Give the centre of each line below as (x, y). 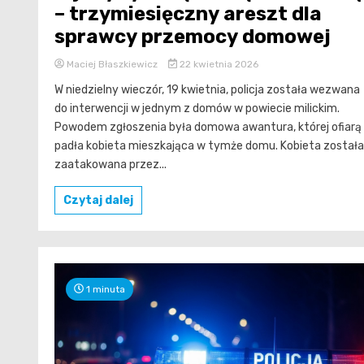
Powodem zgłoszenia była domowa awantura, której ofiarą (208, 127)
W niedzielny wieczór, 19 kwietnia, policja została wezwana (207, 89)
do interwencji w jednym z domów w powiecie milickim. (197, 108)
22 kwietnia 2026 (217, 64)
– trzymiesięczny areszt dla (188, 13)
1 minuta (104, 289)
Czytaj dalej (98, 200)
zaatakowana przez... (110, 164)
